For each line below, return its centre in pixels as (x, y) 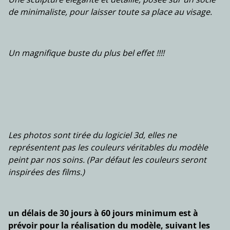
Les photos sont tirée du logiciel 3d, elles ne (92, 135)
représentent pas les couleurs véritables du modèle (108, 147)
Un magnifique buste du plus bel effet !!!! (86, 53)
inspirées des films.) (46, 172)
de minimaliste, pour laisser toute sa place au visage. (110, 12)
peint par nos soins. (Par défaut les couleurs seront (107, 160)
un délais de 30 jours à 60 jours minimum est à (103, 213)
